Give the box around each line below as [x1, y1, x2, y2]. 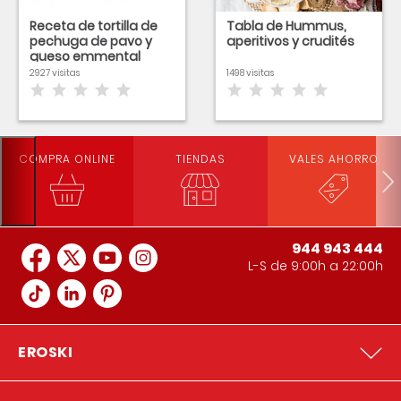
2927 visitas [30, 66, 80, 80]
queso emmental [30, 47, 141, 65]
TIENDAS [175, 151, 226, 166]
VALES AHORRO [289, 151, 380, 166]
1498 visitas [226, 66, 274, 80]
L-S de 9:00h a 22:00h [248, 257, 383, 275]
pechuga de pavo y [30, 32, 152, 50]
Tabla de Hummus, [226, 17, 346, 35]
